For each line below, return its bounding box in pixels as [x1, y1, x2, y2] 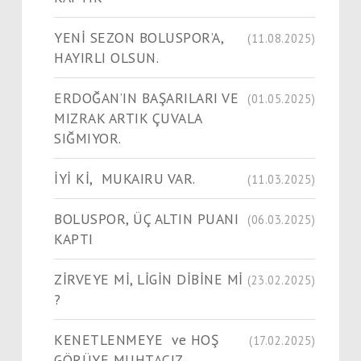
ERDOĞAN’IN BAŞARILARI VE [54, 88, 239, 107]
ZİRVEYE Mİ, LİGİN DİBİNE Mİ [54, 269, 243, 288]
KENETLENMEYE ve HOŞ [54, 330, 218, 349]
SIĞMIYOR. [54, 128, 122, 147]
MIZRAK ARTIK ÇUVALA [54, 108, 203, 127]
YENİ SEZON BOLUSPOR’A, [54, 27, 224, 47]
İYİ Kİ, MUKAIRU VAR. [54, 168, 196, 188]
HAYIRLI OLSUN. [54, 48, 159, 67]
